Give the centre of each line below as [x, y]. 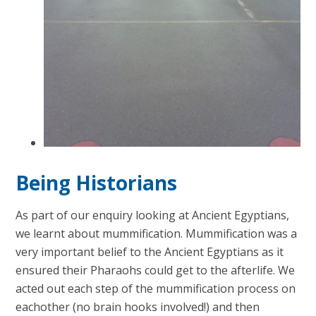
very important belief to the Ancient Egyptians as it [150, 252]
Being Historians [97, 183]
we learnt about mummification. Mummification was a [157, 234]
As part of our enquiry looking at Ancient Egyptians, [153, 215]
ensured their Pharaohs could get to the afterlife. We [156, 271]
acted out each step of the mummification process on [156, 289]
